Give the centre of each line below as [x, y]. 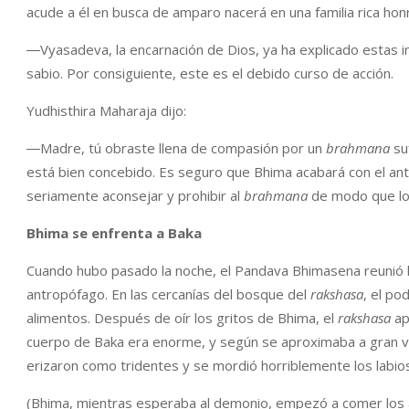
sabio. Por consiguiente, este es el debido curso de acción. [210, 73]
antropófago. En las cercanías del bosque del [168, 294]
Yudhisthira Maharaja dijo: [106, 110]
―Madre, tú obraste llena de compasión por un [176, 148]
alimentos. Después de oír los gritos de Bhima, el [182, 318]
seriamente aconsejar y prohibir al [135, 195]
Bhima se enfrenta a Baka [114, 233]
